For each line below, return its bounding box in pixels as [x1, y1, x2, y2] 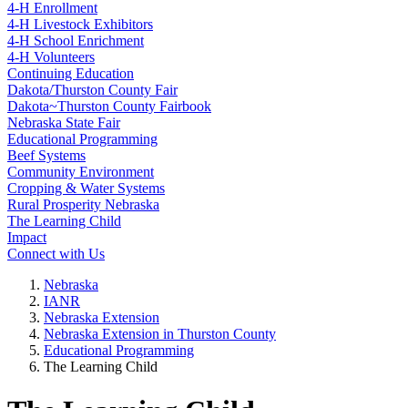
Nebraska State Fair [7, 115, 120, 130]
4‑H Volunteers [7, 49, 95, 65]
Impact [7, 229, 46, 245]
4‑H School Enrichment [7, 33, 144, 48]
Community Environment [7, 164, 154, 179]
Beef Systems [7, 148, 86, 163]
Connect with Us [7, 246, 105, 261]
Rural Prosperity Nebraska [7, 197, 159, 212]
